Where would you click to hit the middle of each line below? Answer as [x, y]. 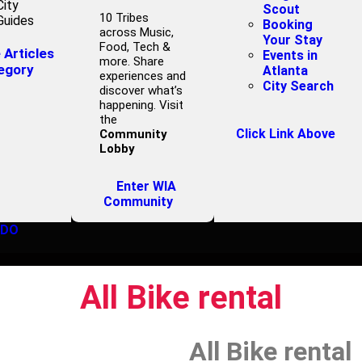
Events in [290, 55]
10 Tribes [124, 18]
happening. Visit [141, 105]
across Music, [136, 32]
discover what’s [141, 90]
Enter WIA [147, 186]
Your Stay [293, 40]
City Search [299, 86]
